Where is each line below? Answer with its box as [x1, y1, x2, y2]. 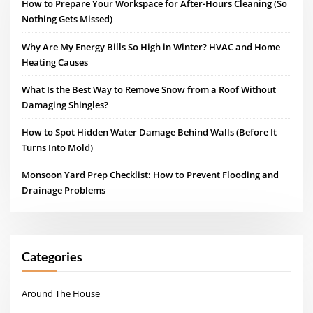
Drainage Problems [22, 184, 106, 197]
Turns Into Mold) [22, 141, 94, 154]
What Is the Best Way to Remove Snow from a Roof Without [22, 82, 277, 96]
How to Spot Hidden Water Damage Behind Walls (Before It [22, 126, 277, 139]
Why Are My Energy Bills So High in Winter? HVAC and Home [22, 40, 281, 53]
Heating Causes [22, 55, 89, 68]
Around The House [22, 286, 101, 300]
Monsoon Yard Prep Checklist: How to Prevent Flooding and [22, 168, 279, 182]
